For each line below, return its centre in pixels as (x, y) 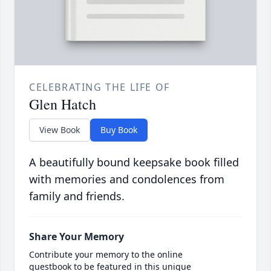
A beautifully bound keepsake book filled (134, 162)
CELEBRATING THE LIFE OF (100, 87)
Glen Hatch (63, 104)
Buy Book (119, 130)
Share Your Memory (77, 237)
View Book (60, 130)
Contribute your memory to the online (106, 255)
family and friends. (77, 196)
